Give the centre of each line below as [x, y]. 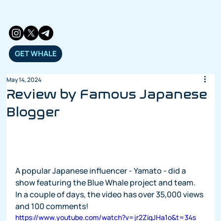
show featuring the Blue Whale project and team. [107, 182]
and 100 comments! [52, 206]
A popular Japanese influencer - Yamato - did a [102, 170]
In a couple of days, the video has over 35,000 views [110, 194]
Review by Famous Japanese [107, 94]
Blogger [33, 112]
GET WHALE [36, 54]
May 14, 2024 [24, 80]
